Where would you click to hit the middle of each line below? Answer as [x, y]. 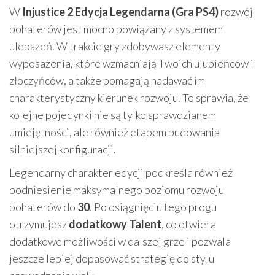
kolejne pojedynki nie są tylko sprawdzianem [113, 115]
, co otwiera [189, 224]
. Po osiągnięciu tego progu [153, 207]
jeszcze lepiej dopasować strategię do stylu [112, 258]
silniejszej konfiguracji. [63, 149]
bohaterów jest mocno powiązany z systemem [116, 29]
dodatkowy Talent [115, 224]
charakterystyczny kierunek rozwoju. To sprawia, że [129, 98]
